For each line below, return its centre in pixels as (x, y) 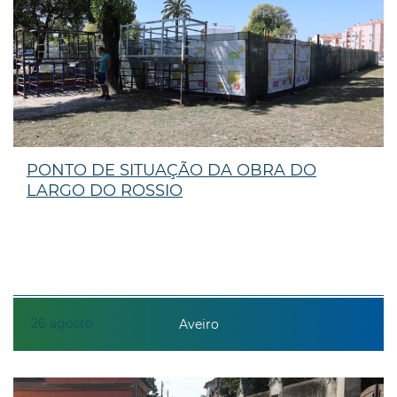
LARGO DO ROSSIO (105, 190)
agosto (71, 323)
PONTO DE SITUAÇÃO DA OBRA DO (171, 170)
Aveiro (198, 325)
